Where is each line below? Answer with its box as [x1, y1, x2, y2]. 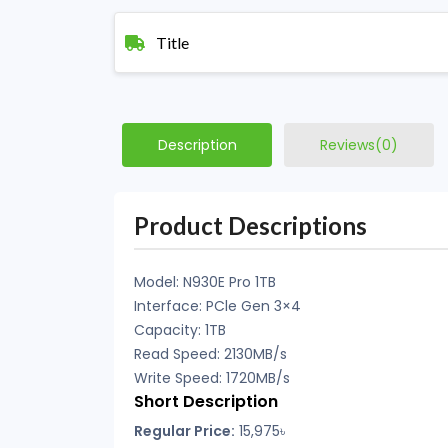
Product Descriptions [134, 211, 367, 240]
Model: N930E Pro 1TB [134, 272, 276, 292]
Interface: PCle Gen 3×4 [134, 296, 301, 316]
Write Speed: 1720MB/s [134, 368, 290, 388]
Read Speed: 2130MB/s [134, 344, 287, 364]
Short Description [134, 390, 278, 413]
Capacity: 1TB [134, 320, 226, 340]
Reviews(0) [320, 135, 398, 155]
